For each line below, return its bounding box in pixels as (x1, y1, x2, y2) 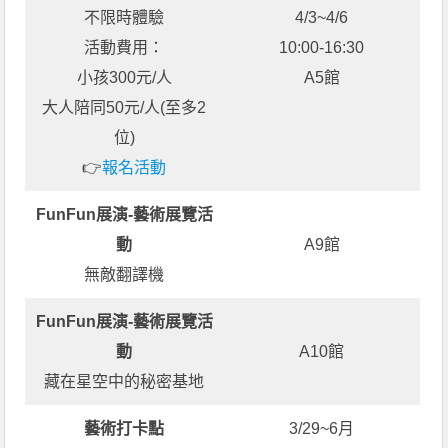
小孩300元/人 (76, 68, 172, 86)
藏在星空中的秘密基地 (44, 372, 205, 390)
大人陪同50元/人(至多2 (42, 98, 207, 116)
